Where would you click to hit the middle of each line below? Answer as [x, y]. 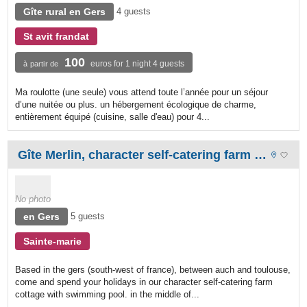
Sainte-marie [53, 241]
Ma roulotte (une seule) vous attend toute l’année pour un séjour [142, 92]
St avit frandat [57, 36]
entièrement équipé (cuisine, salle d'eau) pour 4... [113, 116]
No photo [33, 199]
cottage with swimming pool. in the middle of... [108, 294]
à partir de [41, 63]
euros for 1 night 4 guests [138, 63]
